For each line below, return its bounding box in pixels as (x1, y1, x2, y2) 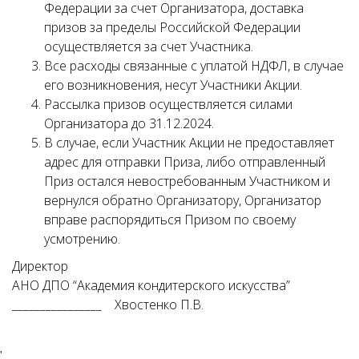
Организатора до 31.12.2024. (44, 115, 214, 132)
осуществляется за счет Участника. (44, 38, 253, 55)
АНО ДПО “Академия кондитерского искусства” (12, 276, 303, 294)
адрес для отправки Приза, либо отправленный (44, 153, 325, 171)
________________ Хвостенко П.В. (12, 296, 204, 313)
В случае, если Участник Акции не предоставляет (44, 134, 334, 151)
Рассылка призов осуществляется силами (44, 95, 292, 113)
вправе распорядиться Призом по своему (44, 211, 296, 228)
